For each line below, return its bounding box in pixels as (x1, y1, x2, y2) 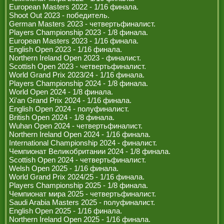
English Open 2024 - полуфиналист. (9, 104, 129, 113)
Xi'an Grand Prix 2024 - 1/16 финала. (9, 96, 131, 104)
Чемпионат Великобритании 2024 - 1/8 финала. (9, 147, 170, 155)
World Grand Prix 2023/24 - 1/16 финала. (9, 70, 144, 79)
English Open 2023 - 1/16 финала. (9, 45, 122, 53)
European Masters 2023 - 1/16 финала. (9, 36, 138, 45)
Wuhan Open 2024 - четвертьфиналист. (9, 121, 142, 130)
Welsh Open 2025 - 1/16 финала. (9, 164, 118, 172)
